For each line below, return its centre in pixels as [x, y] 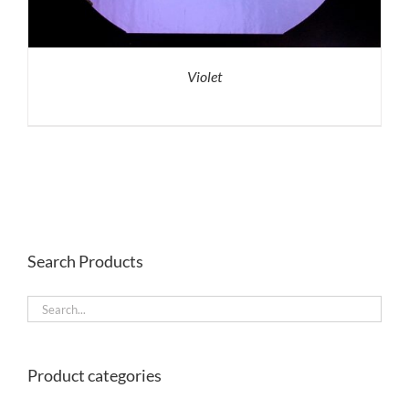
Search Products [85, 262]
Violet [204, 77]
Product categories [94, 376]
